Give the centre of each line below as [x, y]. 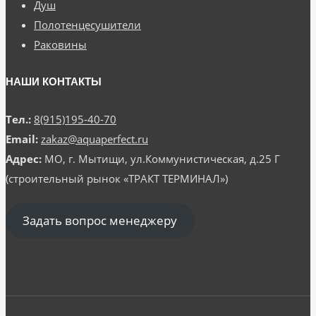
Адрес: [24, 159]
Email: [22, 139]
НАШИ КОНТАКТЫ [54, 82]
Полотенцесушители [87, 25]
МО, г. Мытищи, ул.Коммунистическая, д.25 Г [161, 159]
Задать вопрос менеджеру [100, 221]
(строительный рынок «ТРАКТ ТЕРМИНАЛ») [117, 179]
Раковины [60, 45]
